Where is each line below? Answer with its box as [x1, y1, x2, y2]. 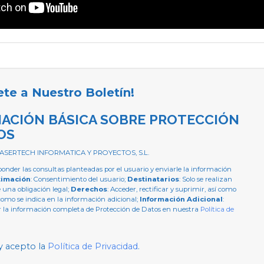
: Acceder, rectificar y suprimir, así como [107, 184, 236, 193]
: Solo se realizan [179, 174, 232, 183]
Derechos [70, 184, 107, 193]
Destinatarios [127, 174, 179, 183]
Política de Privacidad [47, 240, 138, 252]
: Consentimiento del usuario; [30, 174, 127, 183]
